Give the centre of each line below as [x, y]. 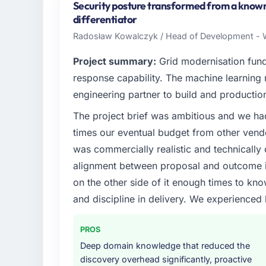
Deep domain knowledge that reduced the [165, 246]
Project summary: [114, 61]
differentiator [105, 20]
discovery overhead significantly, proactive [166, 259]
